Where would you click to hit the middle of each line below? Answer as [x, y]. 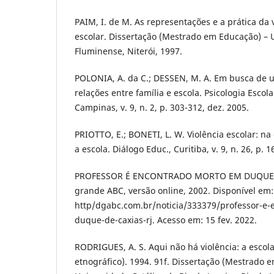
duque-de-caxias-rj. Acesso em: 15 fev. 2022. [166, 220]
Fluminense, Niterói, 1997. [128, 51]
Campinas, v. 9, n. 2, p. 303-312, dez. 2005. [162, 108]
